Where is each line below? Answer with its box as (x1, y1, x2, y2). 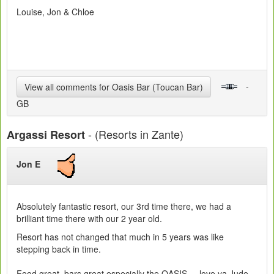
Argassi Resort (7, 126, 85, 143)
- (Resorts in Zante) (85, 125, 183, 142)
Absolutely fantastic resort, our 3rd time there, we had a (17, 199, 231, 212)
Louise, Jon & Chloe (17, 5, 97, 18)
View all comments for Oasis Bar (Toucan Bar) (24, 80, 203, 93)
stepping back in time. (17, 242, 101, 255)
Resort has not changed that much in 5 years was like (17, 230, 224, 243)
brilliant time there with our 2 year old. (17, 212, 165, 224)
